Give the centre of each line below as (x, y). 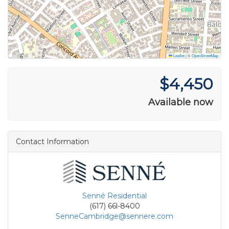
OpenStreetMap (205, 55)
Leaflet (178, 55)
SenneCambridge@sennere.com (114, 216)
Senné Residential (114, 196)
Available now (181, 102)
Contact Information (52, 141)
